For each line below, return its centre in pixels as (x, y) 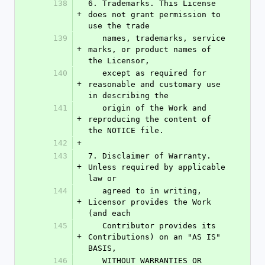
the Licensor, (119, 61)
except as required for (95, 73)
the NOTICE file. (126, 130)
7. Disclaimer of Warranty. (150, 156)
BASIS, (102, 248)
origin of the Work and (95, 108)
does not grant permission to (154, 14)
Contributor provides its (95, 226)
